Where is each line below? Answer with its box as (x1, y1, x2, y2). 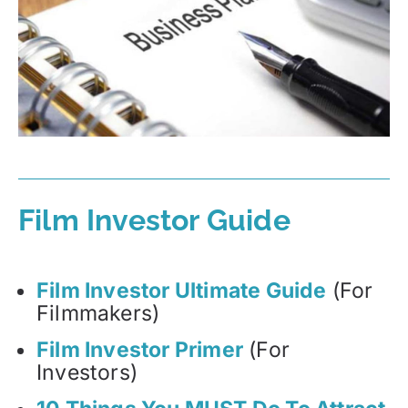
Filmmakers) (36, 301, 160, 327)
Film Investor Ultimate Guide (36, 278, 327, 304)
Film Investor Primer (36, 337, 243, 363)
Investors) (36, 360, 138, 386)
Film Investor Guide (18, 202, 291, 237)
